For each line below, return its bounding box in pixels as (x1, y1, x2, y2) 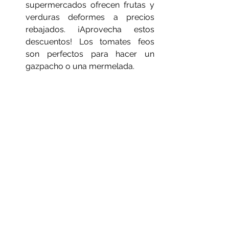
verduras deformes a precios (26, 12, 154, 22)
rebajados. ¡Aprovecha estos (26, 25, 154, 34)
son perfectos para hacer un (26, 49, 154, 59)
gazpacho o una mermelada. (26, 61, 134, 71)
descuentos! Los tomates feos (26, 37, 154, 47)
